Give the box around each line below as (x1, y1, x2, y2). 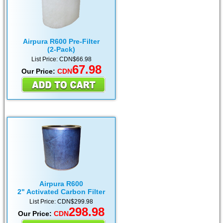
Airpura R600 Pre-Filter (23, 37, 100, 46)
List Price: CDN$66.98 (31, 56, 92, 63)
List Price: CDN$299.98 (29, 198, 93, 206)
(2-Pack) (47, 45, 75, 54)
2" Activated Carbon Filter (17, 188, 105, 196)
